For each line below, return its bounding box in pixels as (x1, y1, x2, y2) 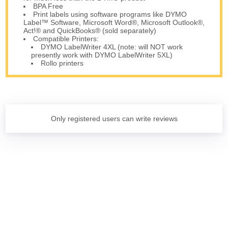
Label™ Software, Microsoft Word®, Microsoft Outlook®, (23, 18, 205, 27)
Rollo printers (41, 59, 84, 68)
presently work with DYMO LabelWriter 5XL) (31, 51, 173, 60)
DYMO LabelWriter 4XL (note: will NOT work (41, 43, 183, 51)
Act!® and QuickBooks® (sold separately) (23, 26, 157, 35)
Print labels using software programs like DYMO (33, 10, 187, 19)
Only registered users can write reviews (50, 115, 178, 123)
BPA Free (33, 2, 64, 11)
